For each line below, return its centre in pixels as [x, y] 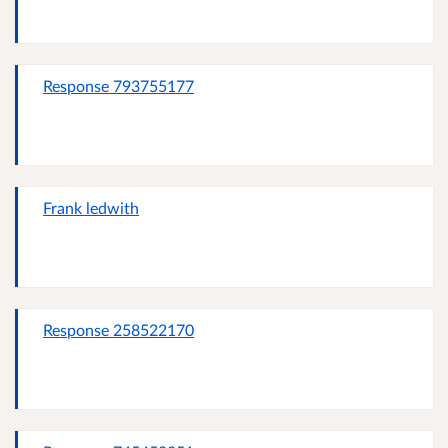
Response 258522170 [118, 330]
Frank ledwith [91, 208]
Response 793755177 [118, 86]
